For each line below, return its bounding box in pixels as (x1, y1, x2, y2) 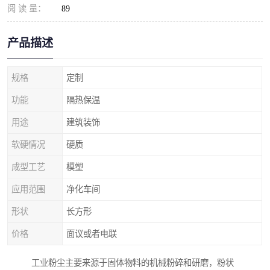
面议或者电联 (66, 229, 117, 239)
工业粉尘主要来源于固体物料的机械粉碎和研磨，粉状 (31, 258, 234, 268)
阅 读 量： (7, 4, 46, 13)
